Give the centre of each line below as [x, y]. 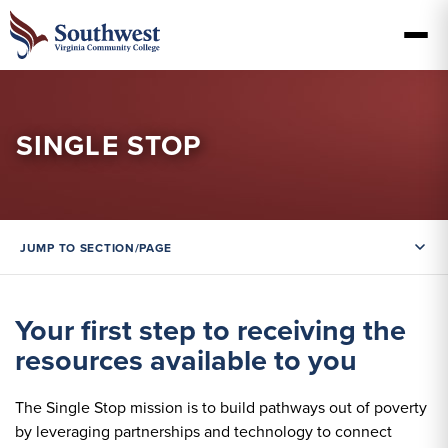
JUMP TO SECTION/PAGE [96, 247]
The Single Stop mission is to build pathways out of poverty [221, 407]
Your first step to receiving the [210, 330]
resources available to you [186, 360]
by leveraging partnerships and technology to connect [203, 431]
